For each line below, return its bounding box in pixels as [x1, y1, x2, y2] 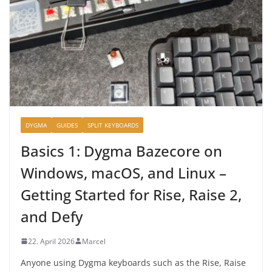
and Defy [21, 206, 83, 226]
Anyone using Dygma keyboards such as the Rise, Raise [21, 256, 246, 268]
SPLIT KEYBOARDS [87, 120, 138, 129]
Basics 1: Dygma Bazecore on [21, 140, 222, 161]
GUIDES [56, 120, 78, 129]
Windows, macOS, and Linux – [21, 162, 226, 183]
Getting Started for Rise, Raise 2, [21, 184, 242, 205]
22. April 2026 [28, 236, 75, 246]
